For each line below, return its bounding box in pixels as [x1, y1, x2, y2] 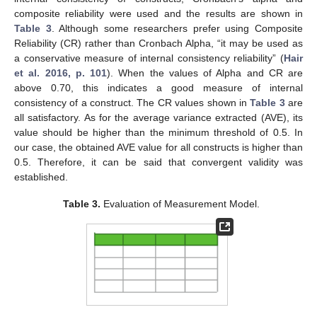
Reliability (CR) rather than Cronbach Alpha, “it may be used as [14, 38, 303, 50]
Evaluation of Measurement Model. [100, 198, 260, 210]
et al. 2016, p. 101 [14, 67, 107, 79]
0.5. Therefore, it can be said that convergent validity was [14, 156, 303, 168]
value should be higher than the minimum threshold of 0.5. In [14, 127, 303, 139]
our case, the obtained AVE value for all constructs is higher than [14, 142, 303, 154]
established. [14, 171, 68, 183]
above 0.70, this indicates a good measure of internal [14, 82, 303, 94]
